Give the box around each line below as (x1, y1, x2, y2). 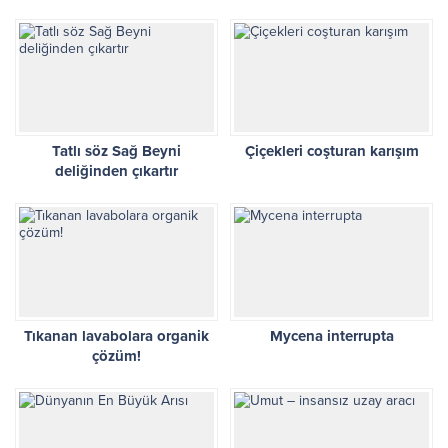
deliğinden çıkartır (55, 162, 178, 181)
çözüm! (92, 347, 141, 366)
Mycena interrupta (269, 327, 394, 346)
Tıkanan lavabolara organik (24, 327, 209, 346)
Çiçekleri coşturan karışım (244, 142, 419, 161)
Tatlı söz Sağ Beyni (52, 142, 181, 161)
